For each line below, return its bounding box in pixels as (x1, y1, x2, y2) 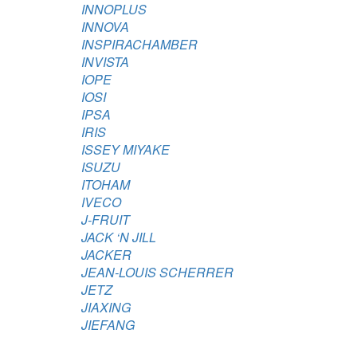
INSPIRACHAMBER (81, 35, 198, 53)
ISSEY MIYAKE (81, 140, 170, 159)
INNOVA (81, 18, 129, 36)
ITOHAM (81, 175, 130, 194)
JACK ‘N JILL (81, 228, 156, 246)
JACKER (81, 245, 131, 264)
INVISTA (81, 53, 129, 71)
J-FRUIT (81, 210, 130, 229)
